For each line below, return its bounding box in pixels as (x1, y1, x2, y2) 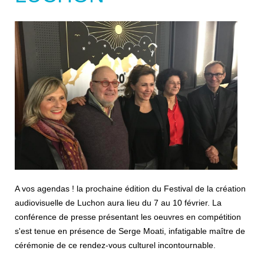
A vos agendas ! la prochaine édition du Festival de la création (15, 183, 246, 193)
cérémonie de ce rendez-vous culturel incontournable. (15, 240, 216, 250)
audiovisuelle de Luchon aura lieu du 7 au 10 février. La (15, 197, 222, 207)
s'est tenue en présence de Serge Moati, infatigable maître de (15, 226, 245, 236)
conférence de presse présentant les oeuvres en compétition (15, 212, 241, 222)
